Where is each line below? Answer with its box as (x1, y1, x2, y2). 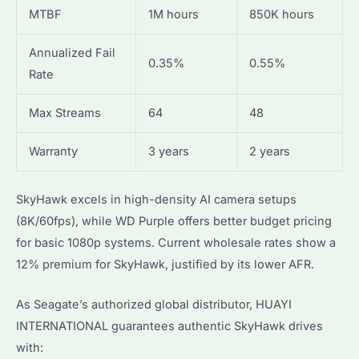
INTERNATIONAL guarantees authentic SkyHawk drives (16, 319, 323, 334)
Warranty (28, 143, 78, 159)
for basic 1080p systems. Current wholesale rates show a (16, 235, 336, 250)
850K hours (248, 6, 314, 22)
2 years (248, 143, 290, 159)
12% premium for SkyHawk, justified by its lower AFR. (16, 256, 314, 272)
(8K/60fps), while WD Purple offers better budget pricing (16, 213, 332, 228)
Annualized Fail (28, 45, 115, 60)
